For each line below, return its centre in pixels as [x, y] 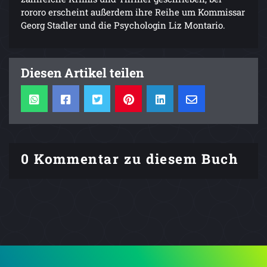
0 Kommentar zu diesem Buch [130, 158]
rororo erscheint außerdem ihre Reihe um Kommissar [133, 12]
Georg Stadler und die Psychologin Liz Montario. [123, 25]
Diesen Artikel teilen [82, 73]
